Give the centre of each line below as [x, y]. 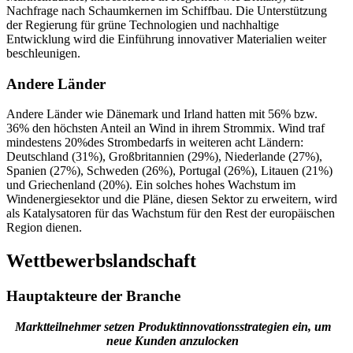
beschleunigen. [43, 53]
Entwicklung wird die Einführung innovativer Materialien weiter [166, 39]
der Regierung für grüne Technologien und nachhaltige [143, 24]
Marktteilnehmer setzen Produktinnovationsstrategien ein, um [173, 326]
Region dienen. [44, 228]
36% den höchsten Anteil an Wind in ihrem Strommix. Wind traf [165, 128]
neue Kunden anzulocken [173, 340]
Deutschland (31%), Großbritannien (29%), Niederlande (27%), [164, 157]
